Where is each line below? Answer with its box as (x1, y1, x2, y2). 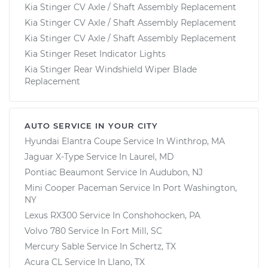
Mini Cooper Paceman (25, 182, 117, 193)
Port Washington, (163, 182, 237, 193)
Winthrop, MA (166, 135, 225, 147)
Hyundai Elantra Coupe (25, 135, 121, 147)
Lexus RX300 (25, 209, 77, 221)
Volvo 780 (25, 225, 66, 236)
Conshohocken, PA (123, 209, 200, 221)
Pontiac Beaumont (25, 166, 104, 178)
